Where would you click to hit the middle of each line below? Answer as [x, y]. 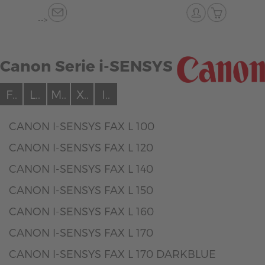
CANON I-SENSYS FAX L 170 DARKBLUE [112, 253]
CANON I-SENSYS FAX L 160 [81, 211]
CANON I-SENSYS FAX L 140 [81, 168]
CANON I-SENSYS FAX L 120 [81, 147]
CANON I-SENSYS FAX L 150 [81, 190]
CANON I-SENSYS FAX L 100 [82, 126]
